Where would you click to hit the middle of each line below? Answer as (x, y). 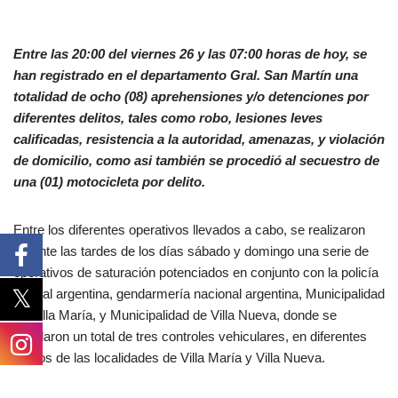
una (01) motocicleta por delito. (109, 181)
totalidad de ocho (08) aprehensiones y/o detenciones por (191, 96)
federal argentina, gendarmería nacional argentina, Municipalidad (199, 293)
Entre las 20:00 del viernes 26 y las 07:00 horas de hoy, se (190, 53)
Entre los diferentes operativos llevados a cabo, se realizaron (189, 229)
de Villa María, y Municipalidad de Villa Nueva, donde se (175, 314)
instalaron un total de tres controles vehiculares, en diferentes (190, 336)
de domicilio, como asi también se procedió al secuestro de (196, 160)
